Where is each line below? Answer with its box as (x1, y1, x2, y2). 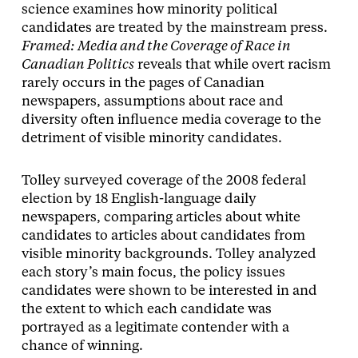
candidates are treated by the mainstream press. (21, 21, 328, 35)
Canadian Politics (21, 58, 134, 72)
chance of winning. (21, 339, 143, 353)
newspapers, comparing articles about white (21, 210, 300, 225)
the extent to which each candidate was (21, 302, 272, 316)
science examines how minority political (21, 2, 277, 17)
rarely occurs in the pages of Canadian (21, 76, 265, 90)
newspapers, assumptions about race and (21, 94, 284, 109)
